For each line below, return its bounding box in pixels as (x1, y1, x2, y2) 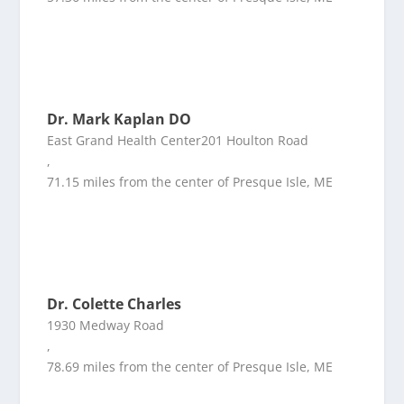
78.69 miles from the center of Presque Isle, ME (47, 358, 334, 376)
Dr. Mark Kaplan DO (47, 109, 192, 130)
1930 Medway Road (47, 317, 165, 335)
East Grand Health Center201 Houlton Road (47, 132, 309, 150)
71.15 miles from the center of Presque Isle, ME (47, 173, 334, 191)
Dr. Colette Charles (47, 294, 182, 315)
